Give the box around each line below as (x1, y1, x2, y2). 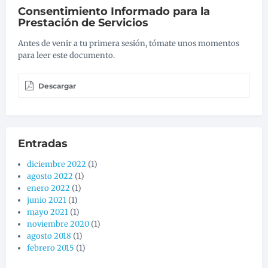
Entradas (18, 136, 68, 150)
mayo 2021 (27, 206, 68, 217)
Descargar (36, 81, 76, 90)
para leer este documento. (18, 50, 115, 60)
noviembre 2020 (27, 218, 89, 229)
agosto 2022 (27, 170, 73, 181)
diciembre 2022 (27, 159, 86, 169)
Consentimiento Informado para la (18, 4, 210, 18)
